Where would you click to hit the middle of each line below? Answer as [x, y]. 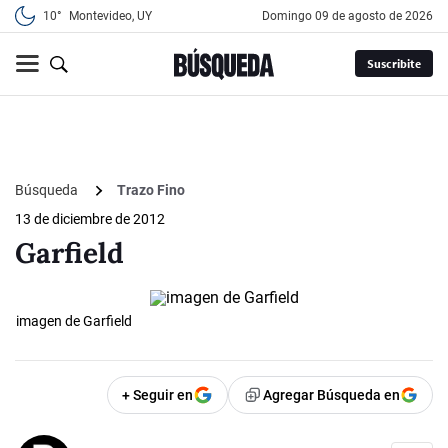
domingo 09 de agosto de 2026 [351, 16]
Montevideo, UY [110, 16]
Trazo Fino [151, 190]
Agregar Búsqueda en [331, 395]
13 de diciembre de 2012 [90, 219]
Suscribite [393, 64]
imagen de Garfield [74, 321]
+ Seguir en [157, 395]
